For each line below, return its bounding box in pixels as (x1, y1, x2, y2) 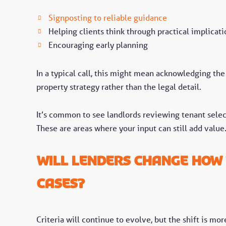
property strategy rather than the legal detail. (36, 81, 201, 92)
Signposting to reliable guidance (48, 12, 167, 23)
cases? (36, 175, 84, 193)
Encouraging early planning (48, 39, 148, 50)
